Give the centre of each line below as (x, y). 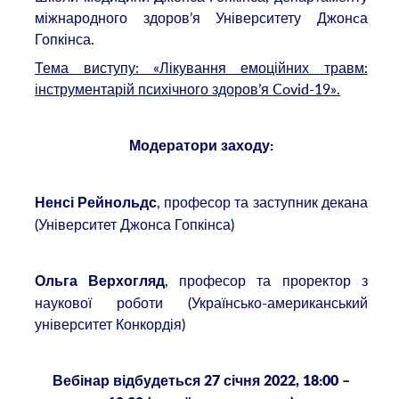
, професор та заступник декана (262, 203)
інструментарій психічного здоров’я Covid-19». (188, 89)
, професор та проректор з (266, 281)
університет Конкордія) (110, 325)
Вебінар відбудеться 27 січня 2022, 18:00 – (201, 382)
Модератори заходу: (201, 146)
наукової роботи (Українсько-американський (201, 303)
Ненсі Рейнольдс (96, 204)
